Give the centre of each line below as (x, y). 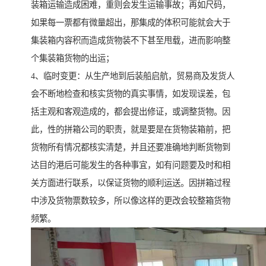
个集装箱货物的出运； (72, 58)
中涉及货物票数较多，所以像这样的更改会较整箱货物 (131, 200)
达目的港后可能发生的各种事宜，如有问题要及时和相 (131, 165)
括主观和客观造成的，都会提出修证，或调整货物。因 (131, 111)
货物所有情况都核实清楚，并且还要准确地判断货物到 (131, 147)
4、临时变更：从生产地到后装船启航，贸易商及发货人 (133, 76)
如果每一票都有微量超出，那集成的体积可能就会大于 (131, 22)
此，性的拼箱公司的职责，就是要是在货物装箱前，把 (131, 129)
